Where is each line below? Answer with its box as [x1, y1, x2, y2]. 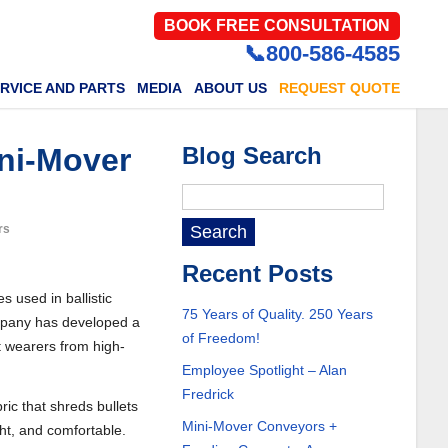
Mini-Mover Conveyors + [181, 418, 337, 434]
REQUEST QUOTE [278, 80, 400, 96]
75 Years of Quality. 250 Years [181, 306, 373, 322]
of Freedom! [181, 330, 260, 346]
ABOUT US [193, 80, 267, 96]
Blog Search [181, 142, 322, 169]
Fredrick [181, 386, 234, 402]
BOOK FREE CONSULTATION [163, 17, 390, 34]
